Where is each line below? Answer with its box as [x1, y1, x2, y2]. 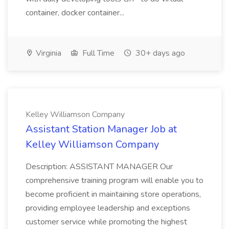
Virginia [34, 48, 61, 59]
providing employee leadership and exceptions [26, 202, 190, 214]
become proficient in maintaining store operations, [26, 189, 201, 200]
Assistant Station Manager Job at [26, 122, 177, 136]
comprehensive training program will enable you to [26, 175, 203, 186]
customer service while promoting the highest [26, 216, 187, 227]
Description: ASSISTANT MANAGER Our [26, 161, 173, 172]
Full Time [80, 48, 114, 59]
